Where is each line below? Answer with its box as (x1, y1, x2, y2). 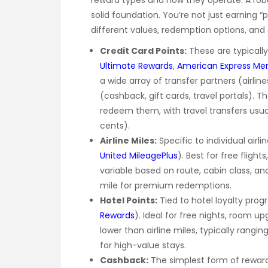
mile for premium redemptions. (100, 179, 232, 192)
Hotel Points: (100, 194, 157, 207)
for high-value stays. (100, 239, 186, 252)
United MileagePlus (100, 150, 178, 162)
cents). (100, 120, 130, 132)
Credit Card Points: (100, 45, 187, 57)
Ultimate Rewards (100, 60, 173, 72)
